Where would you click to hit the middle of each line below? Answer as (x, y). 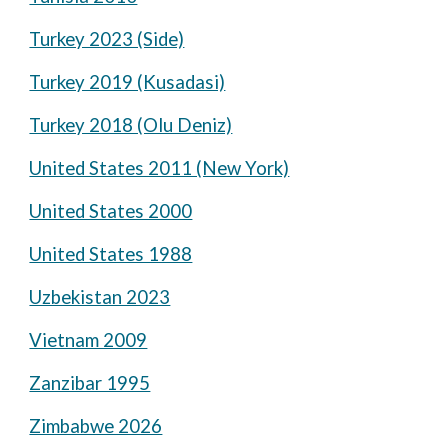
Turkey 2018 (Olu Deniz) (131, 125)
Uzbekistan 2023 (100, 297)
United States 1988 (111, 254)
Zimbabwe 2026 (96, 426)
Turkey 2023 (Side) (107, 39)
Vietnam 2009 (88, 340)
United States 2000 (111, 211)
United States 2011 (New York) (159, 168)
